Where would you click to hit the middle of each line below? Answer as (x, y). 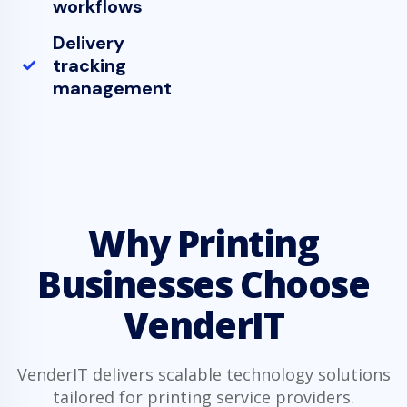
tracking (89, 65)
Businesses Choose (203, 283)
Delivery (88, 42)
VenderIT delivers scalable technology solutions (203, 374)
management (112, 88)
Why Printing (203, 243)
